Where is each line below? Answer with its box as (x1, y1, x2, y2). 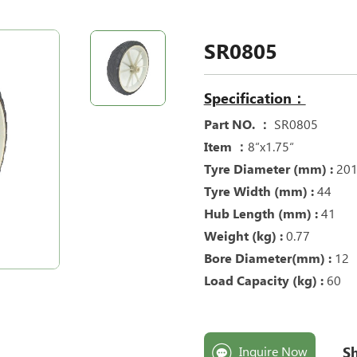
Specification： (203, 90, 306, 107)
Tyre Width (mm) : (203, 184, 317, 199)
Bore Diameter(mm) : (203, 251, 335, 266)
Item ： (203, 139, 248, 155)
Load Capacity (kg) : (203, 273, 324, 288)
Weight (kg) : (203, 229, 286, 244)
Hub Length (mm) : (203, 206, 321, 222)
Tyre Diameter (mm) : (203, 162, 336, 177)
